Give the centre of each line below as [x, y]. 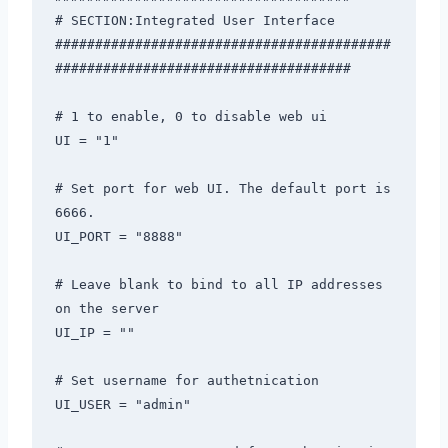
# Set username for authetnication [190, 380]
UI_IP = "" [94, 332]
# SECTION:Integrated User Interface [194, 20]
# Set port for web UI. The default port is [222, 188]
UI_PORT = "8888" [118, 236]
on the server [110, 308]
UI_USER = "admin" [122, 404]
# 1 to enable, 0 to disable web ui [194, 116]
